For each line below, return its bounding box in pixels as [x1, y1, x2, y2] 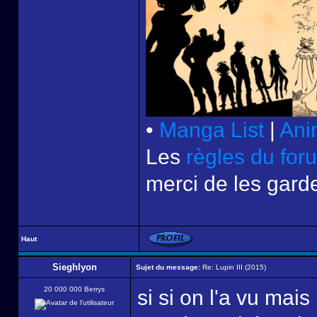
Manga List [159, 118, 264, 142]
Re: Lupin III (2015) [200, 263, 266, 271]
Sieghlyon [52, 262, 97, 272]
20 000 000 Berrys [44, 285, 105, 293]
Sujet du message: [136, 263, 200, 271]
